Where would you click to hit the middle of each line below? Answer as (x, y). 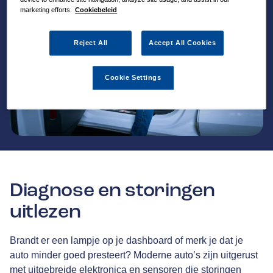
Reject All (90, 43)
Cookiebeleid (96, 10)
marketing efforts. (46, 10)
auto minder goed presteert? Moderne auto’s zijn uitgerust (134, 255)
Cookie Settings (133, 78)
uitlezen (45, 212)
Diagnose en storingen (112, 190)
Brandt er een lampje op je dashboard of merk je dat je (126, 241)
